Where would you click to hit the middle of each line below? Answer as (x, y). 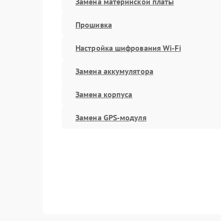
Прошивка (94, 24)
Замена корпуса (104, 94)
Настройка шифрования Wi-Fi (128, 48)
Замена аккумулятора (114, 71)
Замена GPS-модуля (111, 117)
